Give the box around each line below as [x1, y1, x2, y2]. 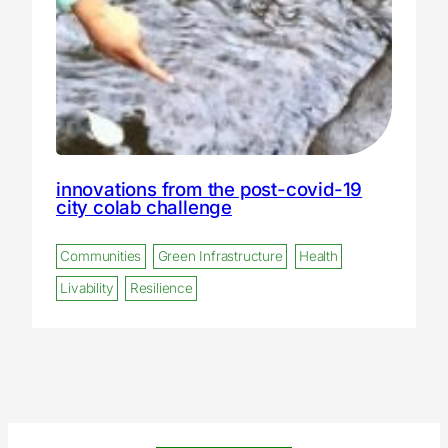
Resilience [129, 280, 193, 297]
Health [298, 248, 338, 265]
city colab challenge [56, 195, 233, 218]
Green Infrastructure [157, 248, 283, 265]
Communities [60, 248, 142, 265]
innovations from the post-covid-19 [56, 177, 363, 200]
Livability [60, 280, 114, 297]
